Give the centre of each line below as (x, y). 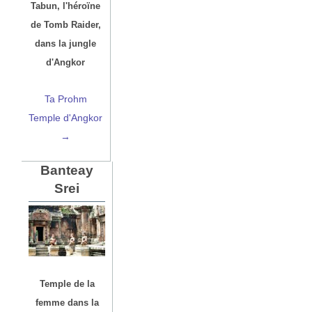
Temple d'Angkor (66, 118)
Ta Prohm (65, 99)
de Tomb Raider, (65, 25)
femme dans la (67, 303)
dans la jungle (66, 44)
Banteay (67, 171)
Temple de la (67, 284)
